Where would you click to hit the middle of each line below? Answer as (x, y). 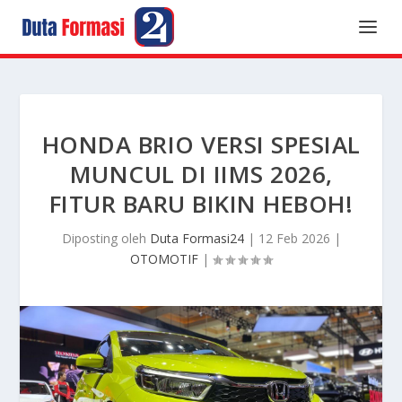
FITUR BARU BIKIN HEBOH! (201, 204)
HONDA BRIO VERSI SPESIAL (201, 144)
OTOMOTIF (164, 259)
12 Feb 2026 (294, 238)
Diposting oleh (105, 238)
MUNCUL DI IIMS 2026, (201, 174)
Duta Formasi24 (197, 238)
